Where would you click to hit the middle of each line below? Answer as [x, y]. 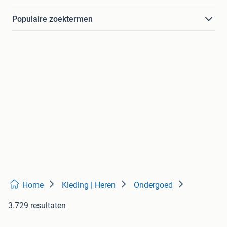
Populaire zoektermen [52, 19]
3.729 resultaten [37, 205]
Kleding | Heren [89, 185]
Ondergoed [153, 185]
